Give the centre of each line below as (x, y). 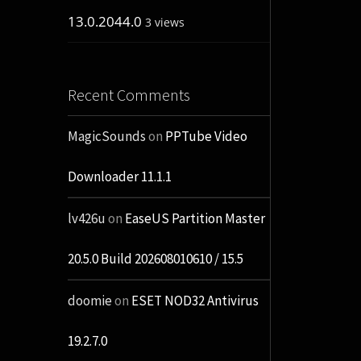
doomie (89, 301)
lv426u (86, 219)
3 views (164, 23)
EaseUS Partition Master (195, 219)
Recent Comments (129, 95)
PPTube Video (206, 137)
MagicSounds (106, 137)
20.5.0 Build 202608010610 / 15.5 (155, 259)
